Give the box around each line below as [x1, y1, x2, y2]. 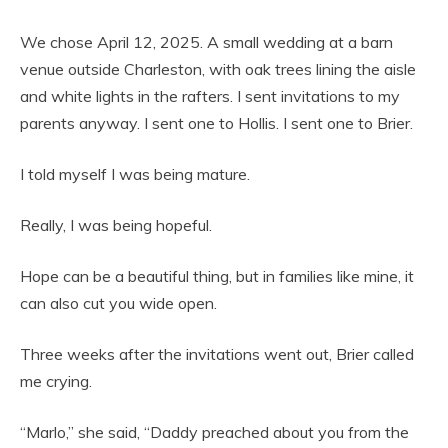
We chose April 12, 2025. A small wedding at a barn [20, 32, 393, 53]
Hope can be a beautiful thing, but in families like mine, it [20, 266, 414, 287]
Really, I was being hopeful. [20, 215, 212, 236]
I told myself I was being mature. [20, 164, 250, 185]
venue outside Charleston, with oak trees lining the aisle [20, 59, 416, 80]
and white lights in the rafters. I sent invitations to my [20, 86, 400, 107]
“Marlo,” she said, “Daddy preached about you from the [20, 422, 409, 443]
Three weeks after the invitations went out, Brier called [20, 344, 414, 365]
